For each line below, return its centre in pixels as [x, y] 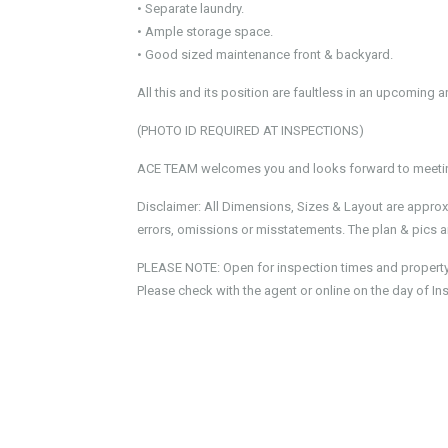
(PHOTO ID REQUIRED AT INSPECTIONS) [250, 130]
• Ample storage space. [205, 31]
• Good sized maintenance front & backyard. [265, 54]
